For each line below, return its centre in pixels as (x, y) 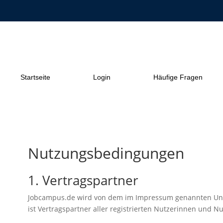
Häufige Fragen (178, 77)
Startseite (35, 77)
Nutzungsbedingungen (106, 153)
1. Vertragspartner (83, 180)
